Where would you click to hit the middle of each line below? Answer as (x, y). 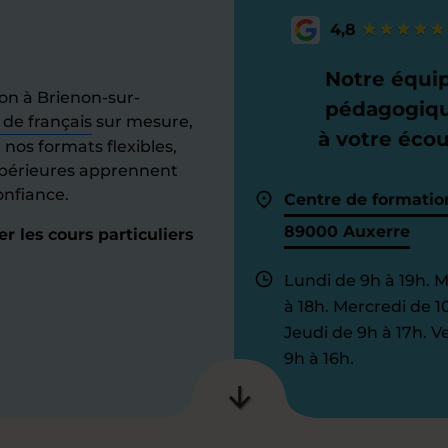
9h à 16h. (319, 358)
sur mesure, (142, 121)
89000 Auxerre (347, 231)
